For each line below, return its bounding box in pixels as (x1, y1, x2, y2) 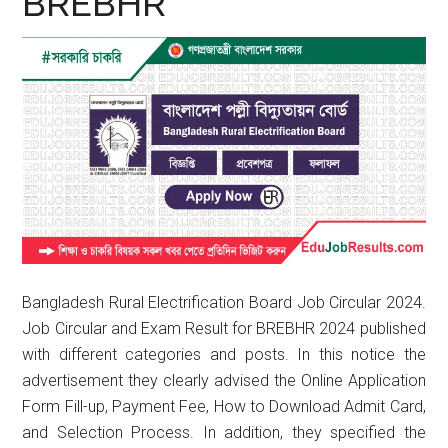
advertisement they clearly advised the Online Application (22, 370, 426, 390)
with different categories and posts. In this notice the (22, 344, 426, 364)
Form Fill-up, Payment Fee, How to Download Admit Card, (22, 396, 426, 416)
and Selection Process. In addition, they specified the (22, 422, 426, 442)
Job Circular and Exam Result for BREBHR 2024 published (22, 318, 426, 338)
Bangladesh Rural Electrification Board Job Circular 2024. (22, 292, 426, 312)
